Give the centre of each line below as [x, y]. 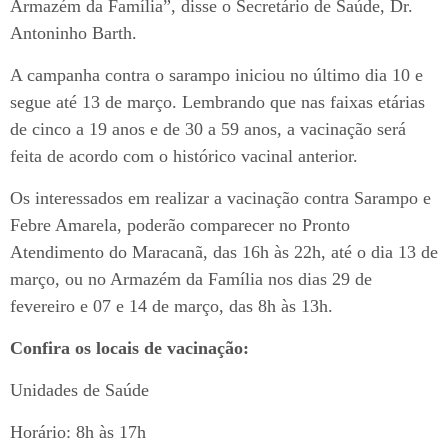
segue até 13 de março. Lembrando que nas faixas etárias [217, 102]
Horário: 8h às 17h [78, 432]
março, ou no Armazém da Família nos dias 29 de [191, 279]
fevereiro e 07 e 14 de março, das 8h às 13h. [171, 306]
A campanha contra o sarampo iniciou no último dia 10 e [216, 75]
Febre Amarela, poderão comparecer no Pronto [180, 225]
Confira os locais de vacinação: [129, 348]
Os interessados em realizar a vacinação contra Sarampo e [220, 198]
